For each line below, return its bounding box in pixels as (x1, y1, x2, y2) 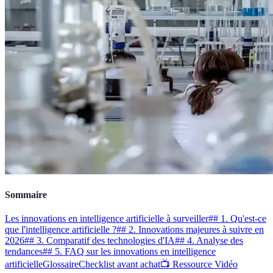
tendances (5, 246, 43, 257)
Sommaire (5, 190, 47, 200)
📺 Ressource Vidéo (160, 259, 238, 270)
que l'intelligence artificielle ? (5, 224, 116, 235)
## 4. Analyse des (175, 235, 243, 246)
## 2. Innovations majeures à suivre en (116, 224, 264, 235)
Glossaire (43, 259, 79, 270)
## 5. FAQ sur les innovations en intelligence (43, 246, 216, 257)
